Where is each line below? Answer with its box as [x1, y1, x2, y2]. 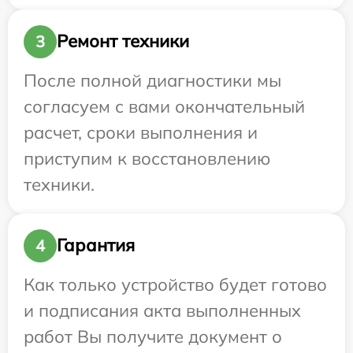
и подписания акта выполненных [24, 299, 301, 321]
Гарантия [57, 234, 135, 257]
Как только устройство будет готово [24, 273, 327, 295]
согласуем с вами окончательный [24, 95, 305, 117]
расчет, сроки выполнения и [24, 121, 258, 143]
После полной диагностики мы [24, 69, 281, 91]
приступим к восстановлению [24, 147, 270, 169]
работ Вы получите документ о [24, 325, 282, 347]
